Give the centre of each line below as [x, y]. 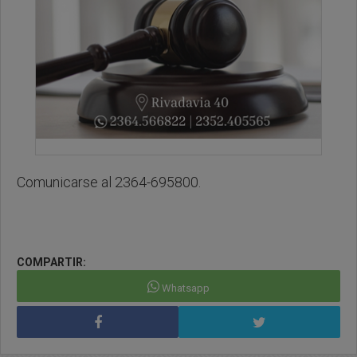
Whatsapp [186, 288]
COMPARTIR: [51, 263]
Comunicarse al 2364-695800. [110, 182]
